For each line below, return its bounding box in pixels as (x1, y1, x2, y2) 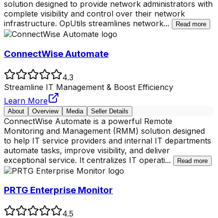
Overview (32, 107, 58, 115)
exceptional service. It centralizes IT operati (4, 155, 165, 165)
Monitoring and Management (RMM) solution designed (4, 126, 205, 136)
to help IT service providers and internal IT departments (4, 135, 211, 145)
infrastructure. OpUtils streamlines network (4, 18, 163, 29)
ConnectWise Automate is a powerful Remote (4, 116, 172, 126)
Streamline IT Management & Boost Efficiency (4, 82, 173, 92)
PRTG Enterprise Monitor (4, 184, 113, 196)
